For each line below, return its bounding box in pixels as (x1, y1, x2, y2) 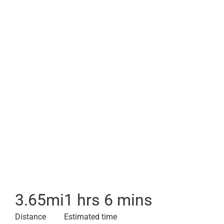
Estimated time (64, 212, 117, 221)
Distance (15, 212, 46, 221)
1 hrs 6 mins (64, 190, 152, 209)
